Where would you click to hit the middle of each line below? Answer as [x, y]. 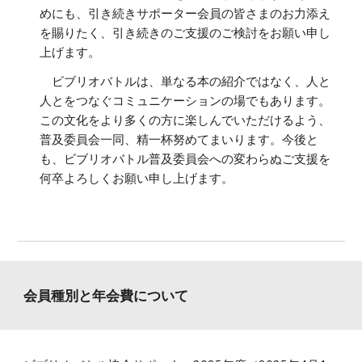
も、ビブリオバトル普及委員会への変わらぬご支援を [185, 159]
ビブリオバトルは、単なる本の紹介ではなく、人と [185, 82]
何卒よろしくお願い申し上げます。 [137, 179]
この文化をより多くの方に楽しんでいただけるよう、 [185, 120]
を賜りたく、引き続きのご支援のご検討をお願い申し [185, 33]
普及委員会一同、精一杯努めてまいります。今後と [179, 140]
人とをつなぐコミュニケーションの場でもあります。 [185, 101]
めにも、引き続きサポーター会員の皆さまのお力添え [185, 14]
